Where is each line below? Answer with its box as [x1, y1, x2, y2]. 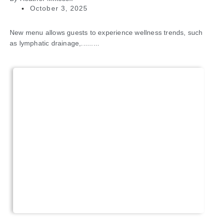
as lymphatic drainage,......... [10, 39, 100, 47]
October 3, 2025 [30, 4, 88, 13]
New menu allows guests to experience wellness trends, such [10, 29, 203, 37]
